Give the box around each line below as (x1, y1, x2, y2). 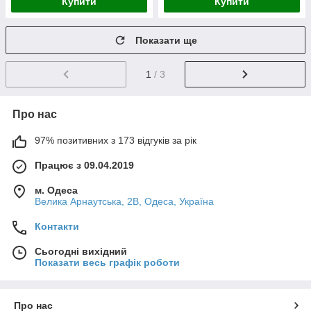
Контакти (35, 220, 79, 232)
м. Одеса (35, 184, 78, 196)
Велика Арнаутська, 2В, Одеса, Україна (35, 195, 214, 207)
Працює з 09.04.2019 (35, 159, 134, 171)
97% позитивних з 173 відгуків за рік (35, 134, 196, 146)
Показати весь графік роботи (35, 256, 180, 268)
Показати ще (135, 35, 197, 46)
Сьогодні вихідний (35, 245, 127, 257)
